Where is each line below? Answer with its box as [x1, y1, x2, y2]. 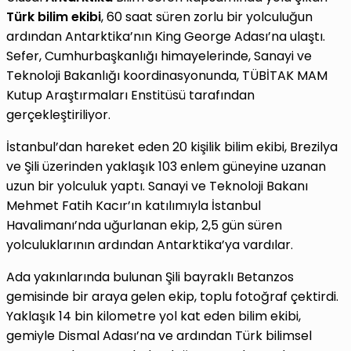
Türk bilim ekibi [6, 8, 101, 27]
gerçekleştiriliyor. [6, 106, 110, 125]
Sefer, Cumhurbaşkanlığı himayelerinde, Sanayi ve [6, 47, 312, 66]
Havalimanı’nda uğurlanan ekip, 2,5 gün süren [6, 216, 282, 235]
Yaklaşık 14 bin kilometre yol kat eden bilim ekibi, [6, 307, 301, 326]
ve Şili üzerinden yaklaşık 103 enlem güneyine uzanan [6, 157, 326, 176]
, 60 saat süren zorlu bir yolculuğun [101, 8, 313, 27]
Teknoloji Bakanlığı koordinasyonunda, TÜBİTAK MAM [6, 67, 327, 85]
